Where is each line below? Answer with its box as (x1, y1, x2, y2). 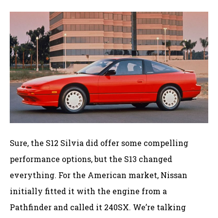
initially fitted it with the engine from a (10, 186, 167, 197)
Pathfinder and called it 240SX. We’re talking (10, 202, 186, 213)
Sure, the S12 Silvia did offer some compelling (10, 138, 188, 148)
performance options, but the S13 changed (10, 154, 172, 164)
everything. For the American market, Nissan (10, 170, 187, 181)
